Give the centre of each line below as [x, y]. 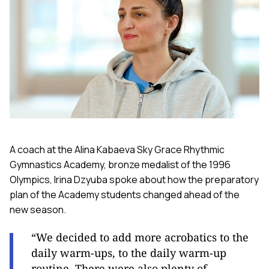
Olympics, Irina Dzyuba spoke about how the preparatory [134, 180]
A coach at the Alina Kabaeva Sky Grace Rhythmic [117, 150]
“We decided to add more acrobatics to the [140, 237]
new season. [38, 210]
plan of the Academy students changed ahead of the [125, 195]
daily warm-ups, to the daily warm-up [129, 253]
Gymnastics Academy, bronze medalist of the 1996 [120, 165]
